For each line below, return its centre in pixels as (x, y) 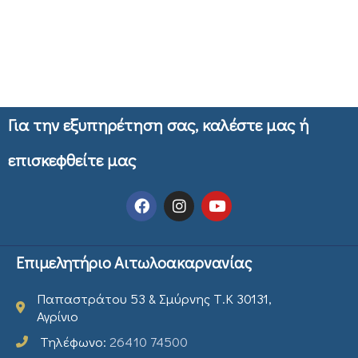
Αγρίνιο (58, 316)
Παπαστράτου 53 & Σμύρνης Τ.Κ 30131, (154, 298)
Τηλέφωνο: (75, 341)
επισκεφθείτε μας (72, 159)
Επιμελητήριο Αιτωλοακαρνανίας (134, 262)
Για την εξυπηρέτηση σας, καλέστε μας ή (159, 124)
